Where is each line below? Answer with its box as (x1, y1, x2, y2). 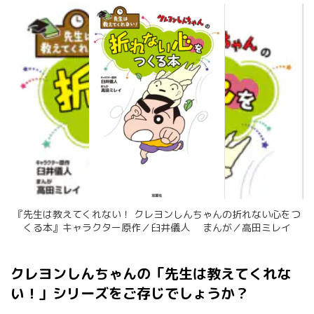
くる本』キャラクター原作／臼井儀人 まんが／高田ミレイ (23, 220, 291, 234)
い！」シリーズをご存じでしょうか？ (11, 282, 249, 303)
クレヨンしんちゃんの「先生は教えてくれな (11, 263, 291, 283)
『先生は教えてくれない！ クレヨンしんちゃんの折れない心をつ (13, 207, 301, 221)
